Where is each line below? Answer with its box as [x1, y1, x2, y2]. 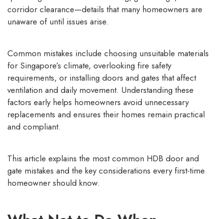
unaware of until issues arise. [7, 16, 109, 28]
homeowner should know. [7, 177, 100, 189]
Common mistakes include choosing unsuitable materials [7, 47, 209, 60]
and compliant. [7, 121, 61, 133]
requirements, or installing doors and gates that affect [7, 72, 196, 84]
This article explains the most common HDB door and [7, 153, 199, 165]
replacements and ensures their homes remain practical [7, 109, 205, 121]
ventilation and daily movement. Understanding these [7, 84, 194, 96]
